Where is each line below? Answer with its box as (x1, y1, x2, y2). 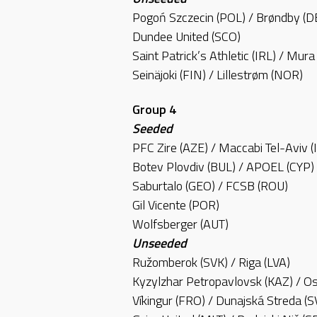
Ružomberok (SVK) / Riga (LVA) (132, 253, 290, 272)
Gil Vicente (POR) (132, 195, 219, 215)
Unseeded (132, 234, 187, 253)
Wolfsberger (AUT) (132, 214, 229, 234)
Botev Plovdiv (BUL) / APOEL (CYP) (132, 157, 314, 177)
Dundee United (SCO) (132, 26, 241, 46)
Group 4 (132, 100, 176, 120)
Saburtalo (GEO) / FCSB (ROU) (132, 176, 288, 196)
